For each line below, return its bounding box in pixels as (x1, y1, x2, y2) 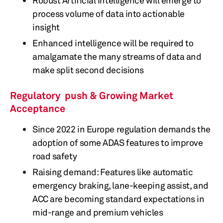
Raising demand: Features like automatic (32, 166, 193, 177)
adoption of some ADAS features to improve (32, 137, 203, 148)
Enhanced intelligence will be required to (32, 37, 194, 48)
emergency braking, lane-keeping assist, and (32, 180, 209, 191)
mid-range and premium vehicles (32, 207, 163, 218)
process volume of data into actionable (32, 8, 185, 19)
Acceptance (10, 102, 65, 114)
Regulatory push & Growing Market (10, 89, 173, 102)
